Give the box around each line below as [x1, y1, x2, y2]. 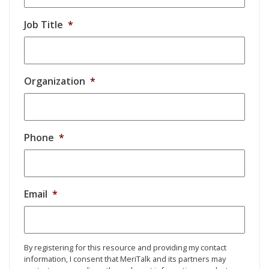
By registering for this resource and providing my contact [24, 242, 226, 253]
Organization [24, 74, 85, 88]
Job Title [24, 18, 63, 32]
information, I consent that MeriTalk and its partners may [24, 253, 226, 265]
